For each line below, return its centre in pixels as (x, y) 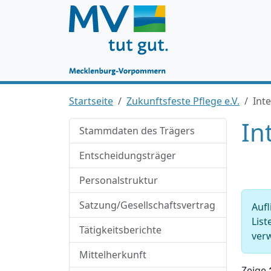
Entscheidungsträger (128, 155)
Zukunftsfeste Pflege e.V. (183, 101)
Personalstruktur (119, 180)
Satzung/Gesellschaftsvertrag (147, 205)
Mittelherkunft (113, 255)
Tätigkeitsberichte (120, 230)
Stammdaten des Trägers (137, 131)
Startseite (91, 101)
